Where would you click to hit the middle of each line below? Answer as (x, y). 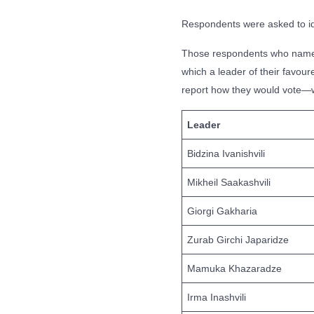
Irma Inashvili (217, 297)
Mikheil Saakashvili (229, 182)
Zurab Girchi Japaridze (238, 240)
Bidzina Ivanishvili (226, 153)
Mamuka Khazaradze (234, 268)
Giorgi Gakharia (222, 211)
